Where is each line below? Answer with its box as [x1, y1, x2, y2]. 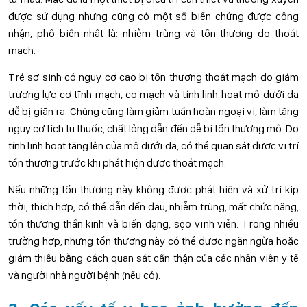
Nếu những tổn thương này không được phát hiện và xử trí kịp [8, 183, 299, 196]
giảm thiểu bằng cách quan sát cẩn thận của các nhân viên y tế [8, 251, 299, 265]
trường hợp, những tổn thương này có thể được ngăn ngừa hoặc [8, 234, 299, 247]
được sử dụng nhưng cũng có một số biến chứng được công [8, 10, 299, 23]
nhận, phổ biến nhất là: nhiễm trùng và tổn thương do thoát [8, 27, 299, 40]
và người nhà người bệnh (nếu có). [8, 269, 160, 282]
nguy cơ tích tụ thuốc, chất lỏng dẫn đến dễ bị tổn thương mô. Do [8, 122, 299, 135]
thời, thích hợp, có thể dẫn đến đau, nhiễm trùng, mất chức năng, [8, 200, 299, 213]
